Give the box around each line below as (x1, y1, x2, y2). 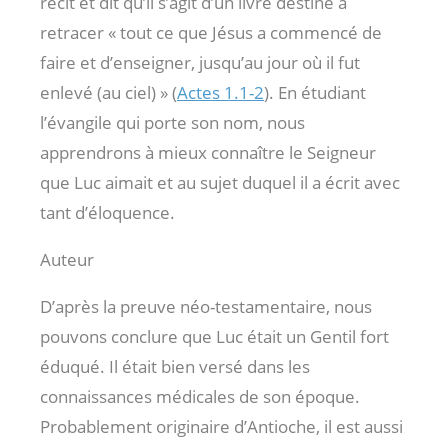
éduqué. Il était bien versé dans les (40, 354, 310, 378)
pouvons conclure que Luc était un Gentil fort (40, 324, 389, 348)
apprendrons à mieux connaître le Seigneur (40, 140, 376, 164)
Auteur (40, 247, 94, 271)
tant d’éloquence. (40, 200, 175, 224)
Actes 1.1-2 (177, 80, 264, 104)
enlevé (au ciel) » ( (40, 80, 177, 104)
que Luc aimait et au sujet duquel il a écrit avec (40, 170, 400, 194)
